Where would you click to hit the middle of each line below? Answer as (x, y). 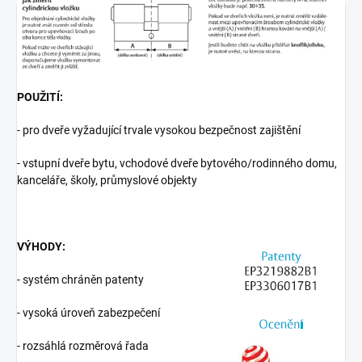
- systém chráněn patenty (80, 280)
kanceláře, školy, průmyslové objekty (107, 181)
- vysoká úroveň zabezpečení (88, 313)
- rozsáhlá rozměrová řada (83, 346)
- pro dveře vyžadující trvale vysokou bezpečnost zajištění (159, 130)
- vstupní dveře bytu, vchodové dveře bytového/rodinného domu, (177, 164)
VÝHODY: (41, 247)
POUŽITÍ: (40, 97)
